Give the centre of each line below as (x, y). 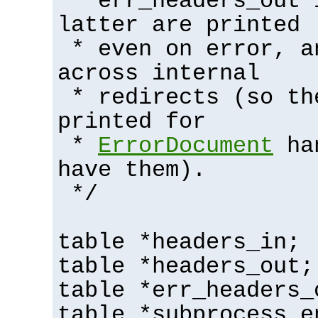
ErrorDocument (186, 146)
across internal (159, 73)
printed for (132, 122)
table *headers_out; (186, 267)
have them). (132, 170)
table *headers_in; (179, 242)
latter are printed (179, 25)
